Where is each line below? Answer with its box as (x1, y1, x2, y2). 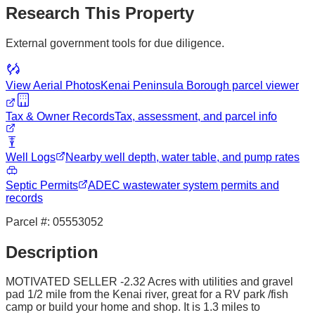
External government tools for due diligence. (6, 37, 224, 49)
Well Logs (6, 150, 56, 163)
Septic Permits (6, 179, 78, 191)
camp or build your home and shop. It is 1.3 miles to (6, 301, 260, 314)
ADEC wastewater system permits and (88, 179, 279, 191)
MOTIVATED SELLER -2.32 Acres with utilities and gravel (6, 276, 293, 288)
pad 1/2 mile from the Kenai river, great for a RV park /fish (6, 288, 288, 301)
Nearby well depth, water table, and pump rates (65, 150, 300, 163)
